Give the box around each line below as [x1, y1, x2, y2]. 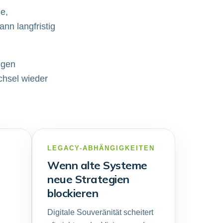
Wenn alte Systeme [47, 158, 147, 172]
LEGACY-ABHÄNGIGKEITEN [47, 144, 155, 152]
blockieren [47, 186, 98, 200]
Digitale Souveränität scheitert [47, 208, 153, 217]
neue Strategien [47, 172, 129, 186]
